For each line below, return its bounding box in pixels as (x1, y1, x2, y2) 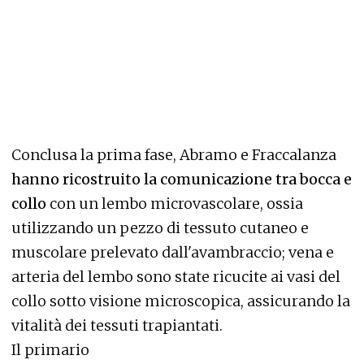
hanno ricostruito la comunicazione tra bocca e (11, 169, 352, 188)
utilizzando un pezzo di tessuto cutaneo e (11, 218, 309, 237)
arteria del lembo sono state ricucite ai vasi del (11, 266, 340, 286)
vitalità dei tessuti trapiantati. (11, 315, 223, 335)
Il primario (11, 340, 89, 359)
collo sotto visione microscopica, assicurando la (11, 291, 350, 310)
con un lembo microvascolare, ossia (50, 193, 303, 213)
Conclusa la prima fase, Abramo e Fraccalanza (11, 145, 336, 164)
